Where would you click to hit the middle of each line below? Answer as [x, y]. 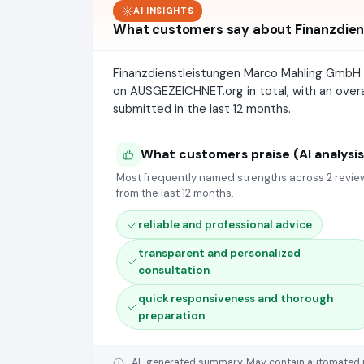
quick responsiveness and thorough [236, 299]
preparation [171, 316]
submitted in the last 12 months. [202, 109]
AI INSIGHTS [164, 11]
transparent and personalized [219, 253]
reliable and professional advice [225, 225]
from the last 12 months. [175, 193]
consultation [174, 270]
